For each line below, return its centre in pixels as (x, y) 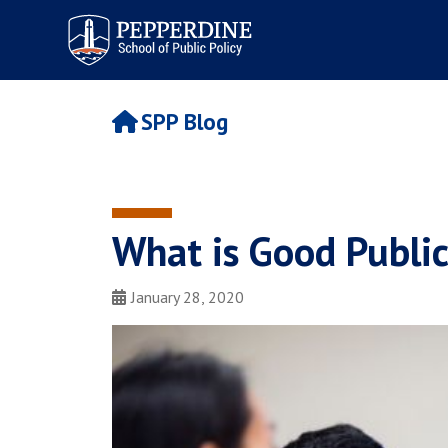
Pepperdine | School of (140, 18)
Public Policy (102, 36)
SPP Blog (184, 122)
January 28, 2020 (187, 297)
